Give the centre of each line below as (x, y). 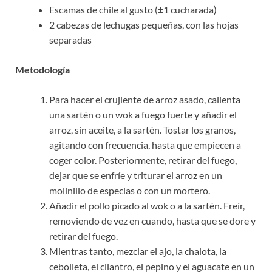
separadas (70, 40)
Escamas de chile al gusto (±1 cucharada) (133, 10)
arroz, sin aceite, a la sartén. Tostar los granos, (142, 130)
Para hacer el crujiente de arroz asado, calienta (145, 100)
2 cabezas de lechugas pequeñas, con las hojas (144, 25)
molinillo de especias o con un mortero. (130, 191)
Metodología (42, 70)
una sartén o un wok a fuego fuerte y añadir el (143, 115)
